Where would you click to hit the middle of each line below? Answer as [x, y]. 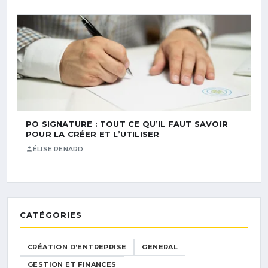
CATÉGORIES [51, 214]
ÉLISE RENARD [58, 149]
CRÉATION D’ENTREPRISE [77, 247]
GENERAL [160, 247]
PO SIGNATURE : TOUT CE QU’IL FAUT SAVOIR [127, 124]
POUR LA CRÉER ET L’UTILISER [93, 134]
